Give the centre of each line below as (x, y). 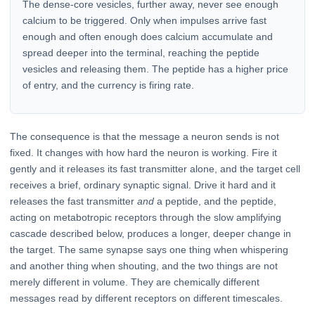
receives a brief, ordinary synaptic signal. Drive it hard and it (143, 185)
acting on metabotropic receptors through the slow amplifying (146, 218)
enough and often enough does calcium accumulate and (147, 37)
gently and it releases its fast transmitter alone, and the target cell (155, 169)
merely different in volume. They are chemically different (135, 282)
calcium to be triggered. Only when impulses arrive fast (144, 21)
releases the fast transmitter (73, 201)
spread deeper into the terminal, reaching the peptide (141, 53)
